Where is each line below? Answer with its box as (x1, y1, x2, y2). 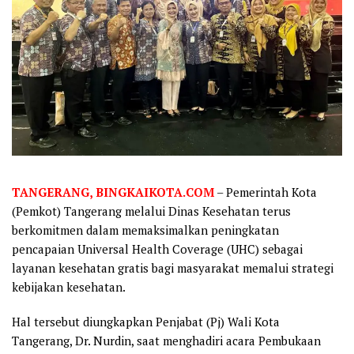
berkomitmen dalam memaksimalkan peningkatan (12, 222, 279, 238)
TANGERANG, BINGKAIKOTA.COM (12, 184, 214, 200)
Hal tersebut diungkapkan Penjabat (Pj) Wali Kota (12, 314, 280, 330)
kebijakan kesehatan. (12, 279, 126, 295)
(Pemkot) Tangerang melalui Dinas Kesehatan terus (12, 203, 291, 219)
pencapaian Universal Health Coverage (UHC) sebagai (12, 241, 303, 257)
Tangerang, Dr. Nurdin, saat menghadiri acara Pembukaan (12, 333, 321, 348)
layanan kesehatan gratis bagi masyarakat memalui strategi (12, 260, 333, 276)
